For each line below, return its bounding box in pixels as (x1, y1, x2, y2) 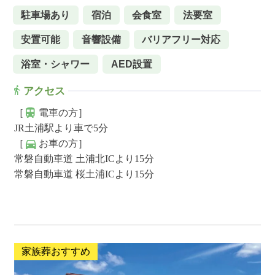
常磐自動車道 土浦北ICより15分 (14, 153, 154, 165)
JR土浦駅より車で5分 (14, 123, 108, 134)
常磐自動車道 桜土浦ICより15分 (14, 169, 154, 180)
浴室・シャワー (21, 58, 90, 69)
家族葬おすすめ (21, 246, 90, 257)
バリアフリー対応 (142, 34, 221, 45)
